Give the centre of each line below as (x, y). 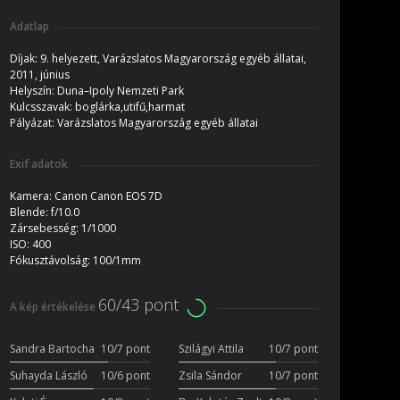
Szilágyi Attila (211, 349)
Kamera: (32, 196)
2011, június (40, 75)
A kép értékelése (54, 307)
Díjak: (25, 59)
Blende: (30, 212)
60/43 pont (138, 305)
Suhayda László (49, 376)
